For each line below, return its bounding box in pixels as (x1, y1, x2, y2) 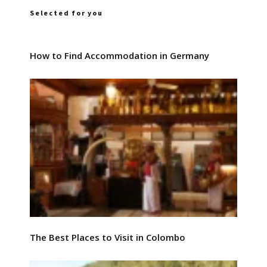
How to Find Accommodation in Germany (30, 49, 209, 61)
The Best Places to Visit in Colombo (30, 231, 185, 243)
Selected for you (30, 8, 103, 17)
